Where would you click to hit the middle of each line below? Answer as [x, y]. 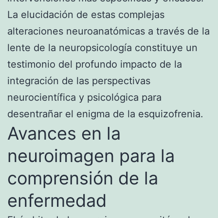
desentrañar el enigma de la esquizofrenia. [105, 114]
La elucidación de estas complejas [86, 14]
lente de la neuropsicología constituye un [102, 47]
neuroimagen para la [91, 155]
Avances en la [64, 133]
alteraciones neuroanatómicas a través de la [109, 31]
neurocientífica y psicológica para [84, 97]
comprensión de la [83, 178]
